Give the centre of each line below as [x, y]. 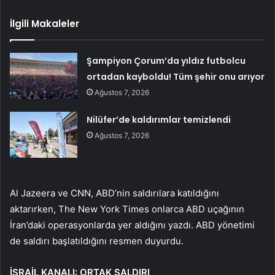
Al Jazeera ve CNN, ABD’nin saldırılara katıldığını [114, 193]
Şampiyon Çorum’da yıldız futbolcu [166, 61]
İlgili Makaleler [45, 24]
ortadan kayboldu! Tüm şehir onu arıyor [176, 77]
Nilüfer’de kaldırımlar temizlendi [159, 120]
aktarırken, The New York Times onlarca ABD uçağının [127, 209]
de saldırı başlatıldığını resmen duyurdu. [97, 241]
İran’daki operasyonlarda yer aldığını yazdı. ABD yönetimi [132, 225]
